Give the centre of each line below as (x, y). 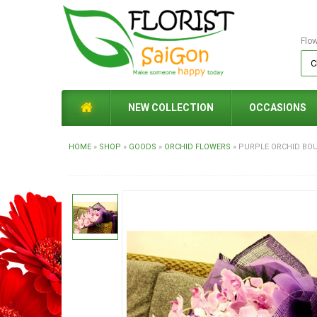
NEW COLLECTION (171, 108)
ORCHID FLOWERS (197, 147)
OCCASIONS (278, 108)
